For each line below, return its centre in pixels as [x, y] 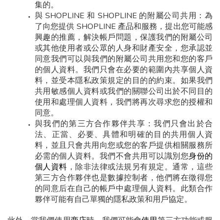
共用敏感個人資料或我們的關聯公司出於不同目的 [124, 91]
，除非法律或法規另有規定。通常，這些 [140, 167]
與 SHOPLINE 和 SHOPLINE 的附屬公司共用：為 [124, 15]
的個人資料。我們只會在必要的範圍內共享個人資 [124, 69]
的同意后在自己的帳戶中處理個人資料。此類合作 [124, 188]
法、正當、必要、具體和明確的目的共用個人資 [124, 134]
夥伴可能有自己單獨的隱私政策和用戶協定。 [113, 199]
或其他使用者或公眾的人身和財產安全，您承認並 [124, 48]
